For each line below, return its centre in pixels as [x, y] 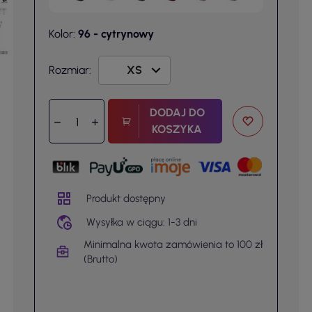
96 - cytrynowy [116, 34]
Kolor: [63, 34]
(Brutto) [100, 259]
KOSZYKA [177, 129]
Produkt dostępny [126, 198]
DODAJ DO [177, 112]
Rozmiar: [70, 70]
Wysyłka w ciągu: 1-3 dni [141, 222]
